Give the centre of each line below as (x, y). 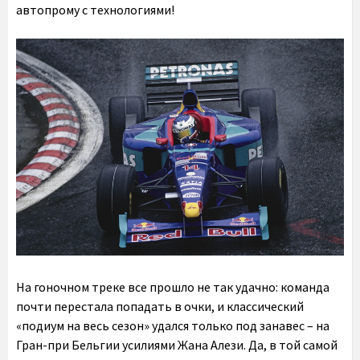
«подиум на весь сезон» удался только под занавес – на (173, 326)
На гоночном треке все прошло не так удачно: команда (173, 287)
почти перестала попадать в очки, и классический (160, 307)
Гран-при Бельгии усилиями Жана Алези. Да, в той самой (177, 345)
